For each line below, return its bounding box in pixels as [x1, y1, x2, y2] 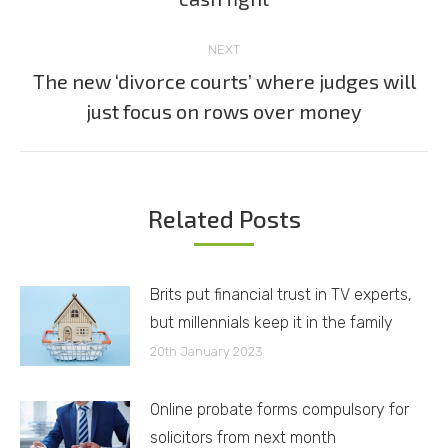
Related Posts [147, 203, 301, 233]
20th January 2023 [150, 343, 263, 359]
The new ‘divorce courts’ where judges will [32, 68, 416, 93]
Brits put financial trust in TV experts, [150, 284, 412, 304]
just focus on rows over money [86, 98, 362, 123]
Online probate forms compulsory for [150, 399, 409, 419]
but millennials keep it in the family [150, 312, 393, 332]
